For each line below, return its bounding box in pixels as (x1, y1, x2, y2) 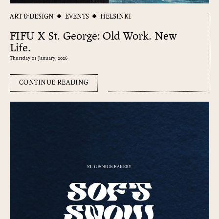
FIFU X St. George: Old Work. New (10, 30, 177, 43)
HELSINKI (100, 13, 131, 21)
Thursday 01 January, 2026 (10, 55, 67, 61)
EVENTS (65, 13, 89, 21)
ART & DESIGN (10, 13, 54, 21)
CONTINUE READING (19, 79, 88, 87)
